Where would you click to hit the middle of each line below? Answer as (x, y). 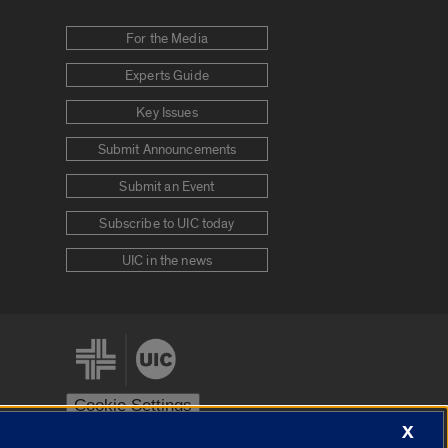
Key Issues (167, 113)
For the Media (167, 39)
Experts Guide (167, 76)
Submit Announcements (167, 150)
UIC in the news (167, 261)
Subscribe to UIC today (167, 224)
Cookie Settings (133, 406)
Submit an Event (167, 187)
